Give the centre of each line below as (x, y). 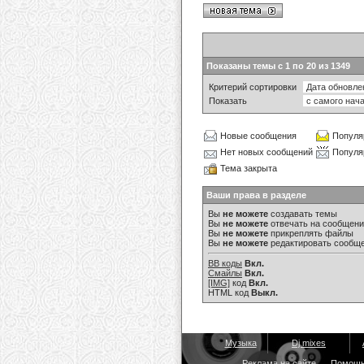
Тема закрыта (249, 168)
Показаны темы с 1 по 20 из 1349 (278, 66)
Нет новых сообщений (266, 152)
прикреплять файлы (311, 233)
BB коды (225, 263)
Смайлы (225, 273)
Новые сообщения (258, 136)
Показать (228, 101)
